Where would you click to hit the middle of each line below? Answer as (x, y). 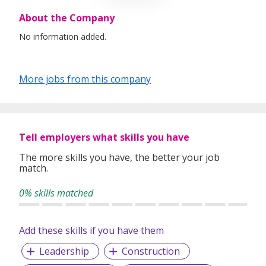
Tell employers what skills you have (104, 137)
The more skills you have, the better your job (119, 158)
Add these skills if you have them (91, 231)
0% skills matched (56, 193)
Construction (151, 251)
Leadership (64, 251)
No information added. (63, 37)
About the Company (67, 18)
